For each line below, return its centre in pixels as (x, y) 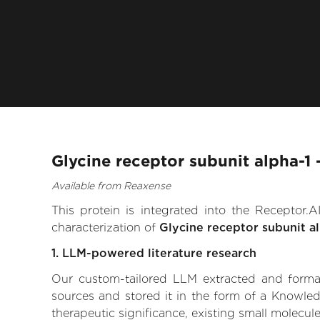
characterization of (105, 228)
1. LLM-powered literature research (154, 254)
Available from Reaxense (111, 186)
